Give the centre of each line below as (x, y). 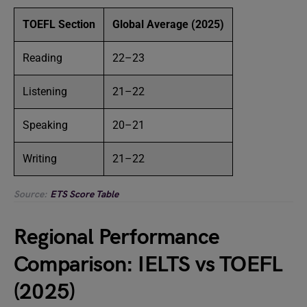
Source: (30, 194)
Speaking (45, 125)
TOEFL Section (59, 24)
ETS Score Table (84, 194)
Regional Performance (116, 237)
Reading (42, 58)
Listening (45, 91)
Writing (40, 159)
